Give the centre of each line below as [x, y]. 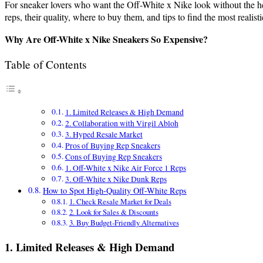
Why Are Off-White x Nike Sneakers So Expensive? [106, 39]
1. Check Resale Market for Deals [120, 202]
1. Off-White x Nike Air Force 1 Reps [125, 168]
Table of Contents [45, 64]
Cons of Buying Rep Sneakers [113, 157]
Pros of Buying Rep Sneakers [112, 146]
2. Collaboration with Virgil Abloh [122, 124]
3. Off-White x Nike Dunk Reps [116, 179]
